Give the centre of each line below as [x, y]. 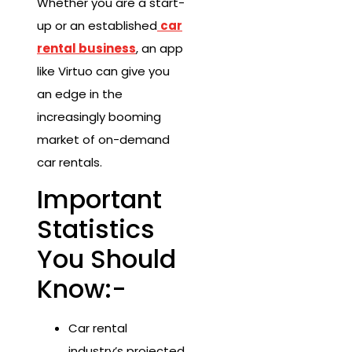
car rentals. [71, 163]
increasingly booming [99, 117]
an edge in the [80, 94]
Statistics [96, 229]
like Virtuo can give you [103, 71]
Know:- [82, 289]
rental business [86, 49]
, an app [159, 49]
